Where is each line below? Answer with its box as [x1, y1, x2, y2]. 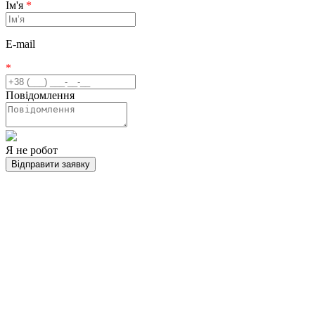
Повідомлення [6, 89, 75, 101]
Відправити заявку [11, 158, 90, 169]
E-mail [6, 37, 35, 50]
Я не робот [6, 143, 58, 156]
